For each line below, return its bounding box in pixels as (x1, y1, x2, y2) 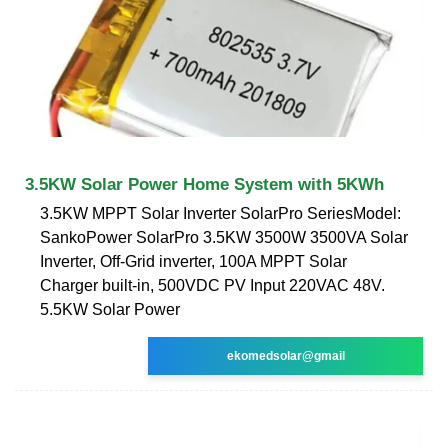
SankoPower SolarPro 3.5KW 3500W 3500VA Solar (40, 228, 408, 246)
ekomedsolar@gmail (226, 348, 345, 363)
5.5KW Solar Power (40, 300, 180, 318)
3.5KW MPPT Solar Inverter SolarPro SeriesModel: (40, 204, 401, 222)
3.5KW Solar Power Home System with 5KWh (25, 174, 384, 194)
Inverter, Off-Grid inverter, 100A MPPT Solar (40, 252, 347, 270)
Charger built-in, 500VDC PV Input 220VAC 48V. (40, 276, 385, 294)
